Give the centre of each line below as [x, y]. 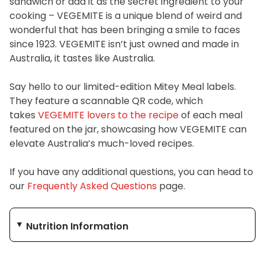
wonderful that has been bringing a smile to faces [125, 30]
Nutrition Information [77, 226]
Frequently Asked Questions [92, 186]
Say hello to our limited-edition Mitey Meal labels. [123, 86]
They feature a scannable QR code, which [106, 101]
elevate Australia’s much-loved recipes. [102, 143]
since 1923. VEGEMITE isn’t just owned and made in [124, 44]
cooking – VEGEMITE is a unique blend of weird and [126, 15]
